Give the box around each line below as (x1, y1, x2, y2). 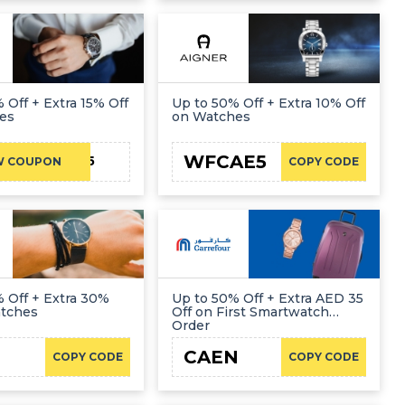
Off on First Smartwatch (172, 304, 330, 321)
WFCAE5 (184, 150, 268, 173)
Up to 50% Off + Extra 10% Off (172, 94, 366, 111)
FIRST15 (41, 153, 96, 170)
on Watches (172, 108, 251, 125)
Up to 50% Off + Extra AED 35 (172, 290, 364, 307)
